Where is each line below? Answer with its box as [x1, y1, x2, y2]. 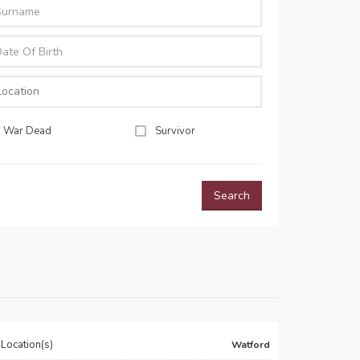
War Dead [3, 124, 52, 138]
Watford [231, 338, 270, 351]
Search [214, 188, 250, 203]
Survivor [154, 124, 195, 138]
